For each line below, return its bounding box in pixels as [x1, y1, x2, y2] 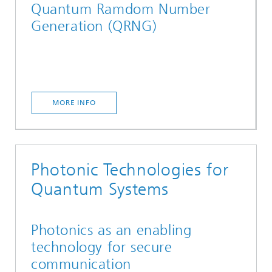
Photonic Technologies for [31, 160, 229, 180]
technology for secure [31, 239, 172, 256]
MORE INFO [52, 98, 97, 107]
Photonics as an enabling [31, 222, 192, 239]
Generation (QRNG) [31, 18, 157, 35]
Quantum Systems [31, 179, 169, 200]
